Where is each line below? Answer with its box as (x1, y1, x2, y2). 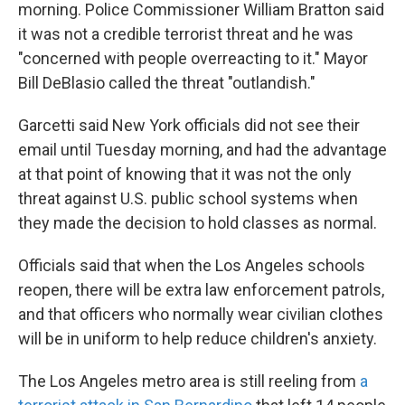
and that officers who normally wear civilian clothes (18, 305, 383, 324)
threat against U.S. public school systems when (18, 189, 358, 208)
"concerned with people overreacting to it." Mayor (18, 49, 368, 68)
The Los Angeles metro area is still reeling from (18, 372, 360, 391)
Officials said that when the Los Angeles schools (18, 256, 365, 275)
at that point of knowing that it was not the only (18, 165, 352, 184)
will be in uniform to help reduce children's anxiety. (18, 329, 377, 348)
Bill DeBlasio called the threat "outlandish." (18, 73, 316, 92)
